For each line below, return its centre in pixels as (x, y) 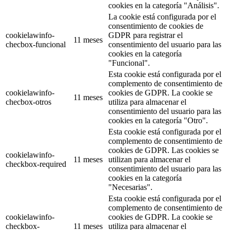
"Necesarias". (130, 187)
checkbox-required (36, 164)
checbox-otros (28, 102)
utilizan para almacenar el (149, 159)
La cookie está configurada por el (162, 16)
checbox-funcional (36, 44)
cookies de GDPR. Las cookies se (164, 150)
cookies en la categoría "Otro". (158, 120)
